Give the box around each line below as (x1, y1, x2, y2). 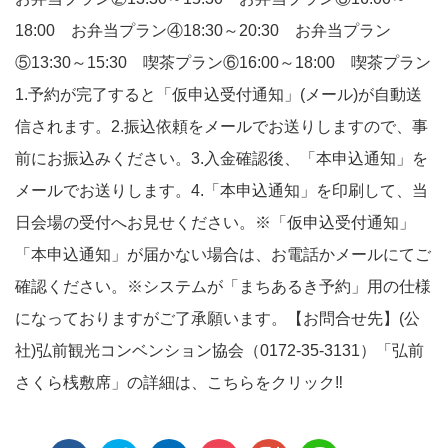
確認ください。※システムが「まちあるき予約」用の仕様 (15, 278, 431, 295)
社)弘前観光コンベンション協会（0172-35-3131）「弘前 (15, 342, 424, 359)
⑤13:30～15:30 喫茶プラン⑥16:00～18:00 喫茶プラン (15, 54, 431, 71)
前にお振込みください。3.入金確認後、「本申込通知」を (15, 150, 428, 167)
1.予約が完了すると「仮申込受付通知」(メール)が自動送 (15, 86, 422, 103)
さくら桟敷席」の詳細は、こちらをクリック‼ (15, 374, 343, 391)
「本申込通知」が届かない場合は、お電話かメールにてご (15, 246, 431, 263)
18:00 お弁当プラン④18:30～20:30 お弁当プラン (15, 22, 391, 39)
